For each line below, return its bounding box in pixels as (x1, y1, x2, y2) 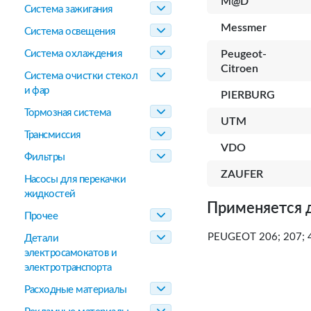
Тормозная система (24, 108, 111, 118)
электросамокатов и (24, 248, 117, 258)
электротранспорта (24, 262, 112, 273)
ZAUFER (221, 169, 263, 180)
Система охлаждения (24, 49, 122, 59)
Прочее (24, 211, 58, 221)
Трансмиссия (24, 130, 81, 140)
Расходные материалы (24, 285, 127, 295)
